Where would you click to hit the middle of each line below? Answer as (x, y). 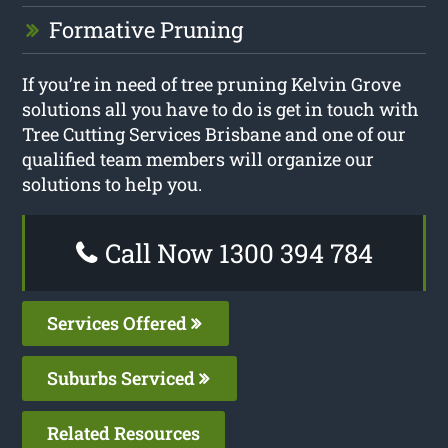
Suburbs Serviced (123, 377)
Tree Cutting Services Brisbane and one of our (214, 133)
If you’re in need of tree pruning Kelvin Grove (212, 83)
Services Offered (119, 322)
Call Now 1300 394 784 (235, 252)
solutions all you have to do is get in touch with (221, 108)
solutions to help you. (112, 183)
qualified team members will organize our (198, 158)
